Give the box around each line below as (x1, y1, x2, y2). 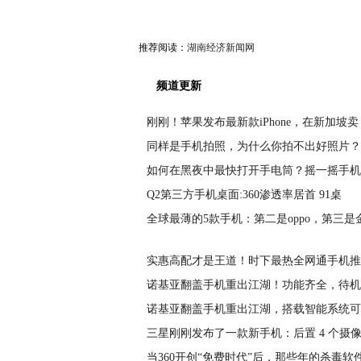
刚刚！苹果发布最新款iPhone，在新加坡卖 (147, 116, 359, 128)
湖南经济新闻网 (187, 42, 255, 53)
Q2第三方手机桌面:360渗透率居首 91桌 (147, 189, 342, 201)
